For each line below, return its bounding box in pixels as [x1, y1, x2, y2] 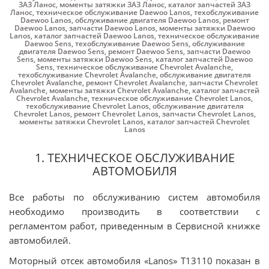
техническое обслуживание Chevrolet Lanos [91, 93, 251, 103]
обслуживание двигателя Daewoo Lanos [74, 15, 219, 25]
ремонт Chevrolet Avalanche [86, 77, 186, 88]
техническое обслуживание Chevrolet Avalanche [56, 62, 231, 72]
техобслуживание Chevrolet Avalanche [18, 70, 156, 80]
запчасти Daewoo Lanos [68, 23, 156, 33]
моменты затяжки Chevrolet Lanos [19, 116, 144, 127]
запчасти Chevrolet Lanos [162, 109, 254, 119]
